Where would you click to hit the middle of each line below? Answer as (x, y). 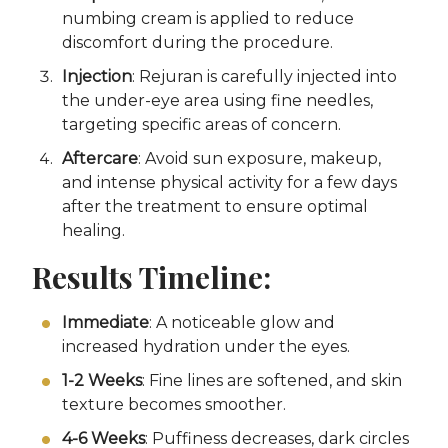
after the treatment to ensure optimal (215, 207)
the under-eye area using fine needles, (217, 101)
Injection (97, 77)
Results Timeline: (151, 276)
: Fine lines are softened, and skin (272, 381)
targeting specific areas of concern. (201, 125)
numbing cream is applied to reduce (208, 19)
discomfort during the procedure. (197, 43)
